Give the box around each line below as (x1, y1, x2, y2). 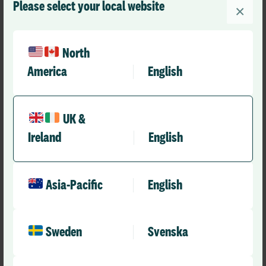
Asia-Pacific (46, 178, 103, 192)
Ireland (28, 130, 61, 145)
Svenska (148, 224, 188, 239)
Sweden (46, 224, 83, 239)
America (27, 64, 67, 79)
